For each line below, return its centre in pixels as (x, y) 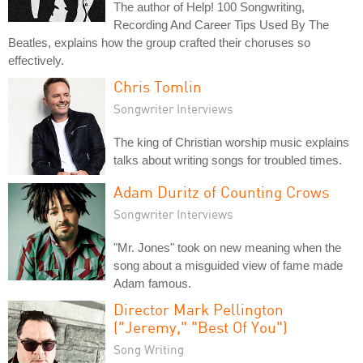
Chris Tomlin (158, 86)
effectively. (36, 60)
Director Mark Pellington (199, 309)
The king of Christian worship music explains (231, 142)
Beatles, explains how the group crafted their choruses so (159, 42)
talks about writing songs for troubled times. (228, 160)
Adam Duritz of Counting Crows (221, 191)
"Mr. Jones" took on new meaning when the (227, 247)
